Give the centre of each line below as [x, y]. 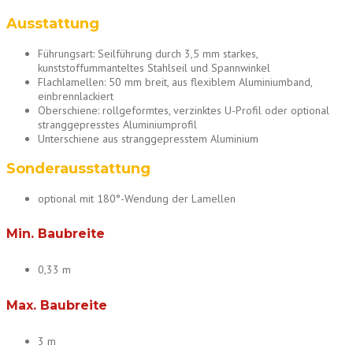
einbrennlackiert [76, 96]
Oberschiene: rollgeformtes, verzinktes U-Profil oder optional [184, 110]
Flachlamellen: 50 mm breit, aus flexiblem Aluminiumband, [175, 82]
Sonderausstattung [78, 168]
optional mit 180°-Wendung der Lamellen [137, 198]
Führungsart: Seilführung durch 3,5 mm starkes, [148, 53]
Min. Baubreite [56, 234]
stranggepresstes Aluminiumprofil [117, 124]
